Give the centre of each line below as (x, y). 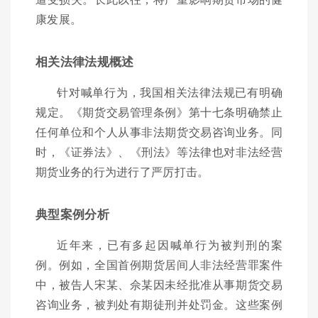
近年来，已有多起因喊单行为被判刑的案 (170, 245)
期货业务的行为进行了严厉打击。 (122, 172)
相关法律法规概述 (85, 61)
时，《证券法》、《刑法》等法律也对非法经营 (159, 152)
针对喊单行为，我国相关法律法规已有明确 (170, 92)
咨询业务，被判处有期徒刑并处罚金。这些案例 (159, 305)
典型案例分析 (72, 214)
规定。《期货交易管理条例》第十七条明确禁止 (159, 112)
